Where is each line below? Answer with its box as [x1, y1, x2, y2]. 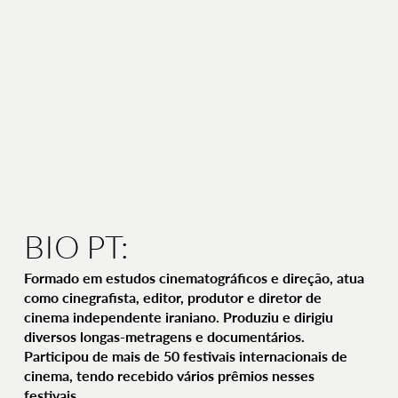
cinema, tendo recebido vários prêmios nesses [24, 367, 315, 385]
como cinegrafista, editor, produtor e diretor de [24, 289, 322, 306]
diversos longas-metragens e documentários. [24, 328, 306, 346]
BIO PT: [23, 227, 129, 267]
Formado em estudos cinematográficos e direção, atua [24, 269, 365, 287]
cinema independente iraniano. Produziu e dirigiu [24, 308, 334, 326]
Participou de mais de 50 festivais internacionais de [24, 347, 348, 365]
